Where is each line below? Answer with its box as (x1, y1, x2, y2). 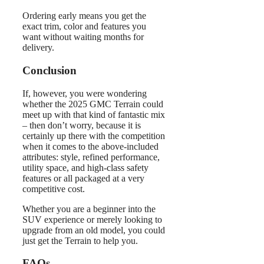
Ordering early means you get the (22, 11, 146, 21)
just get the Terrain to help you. (22, 235, 138, 246)
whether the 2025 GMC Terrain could (22, 98, 163, 109)
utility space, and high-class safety (22, 162, 148, 173)
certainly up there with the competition (22, 130, 165, 141)
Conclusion (22, 64, 77, 77)
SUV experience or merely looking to (22, 214, 162, 225)
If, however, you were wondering (22, 88, 147, 98)
